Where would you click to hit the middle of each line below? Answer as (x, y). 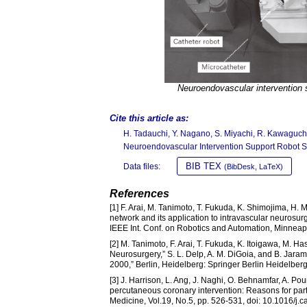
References (139, 194)
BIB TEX (205, 167)
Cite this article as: (149, 119)
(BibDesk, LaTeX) (254, 167)
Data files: (142, 167)
